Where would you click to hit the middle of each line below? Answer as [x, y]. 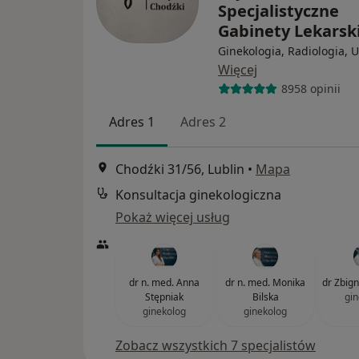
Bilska [265, 297]
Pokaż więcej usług [173, 218]
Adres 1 [132, 121]
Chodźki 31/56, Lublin [180, 169]
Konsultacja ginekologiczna [198, 195]
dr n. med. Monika [265, 283]
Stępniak [164, 297]
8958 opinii [311, 89]
